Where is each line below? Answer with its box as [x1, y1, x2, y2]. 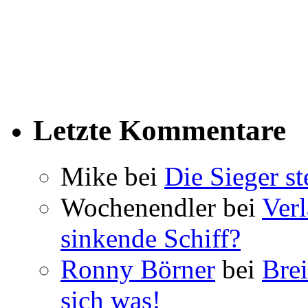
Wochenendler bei [60, 192, 262, 223]
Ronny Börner [60, 254, 215, 285]
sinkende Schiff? [60, 223, 241, 254]
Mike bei [60, 162, 164, 192]
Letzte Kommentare [33, 114, 286, 147]
